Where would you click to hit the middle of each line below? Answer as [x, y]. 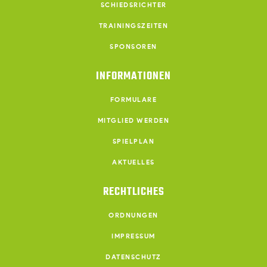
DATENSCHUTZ [133, 257]
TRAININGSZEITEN [133, 26]
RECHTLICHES [133, 192]
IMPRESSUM [133, 236]
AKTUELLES [133, 162]
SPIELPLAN [133, 141]
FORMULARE [133, 100]
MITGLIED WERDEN [133, 120]
